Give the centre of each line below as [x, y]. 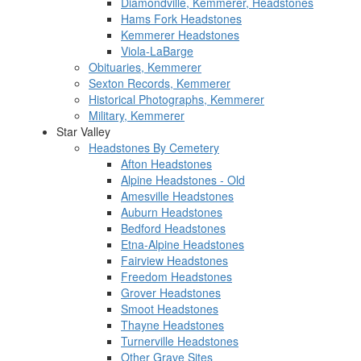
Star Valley [83, 131]
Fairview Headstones [174, 260]
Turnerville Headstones [180, 341]
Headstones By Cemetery [154, 147]
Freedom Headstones [176, 276]
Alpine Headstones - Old [183, 180]
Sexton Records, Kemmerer [160, 83]
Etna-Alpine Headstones [183, 244]
